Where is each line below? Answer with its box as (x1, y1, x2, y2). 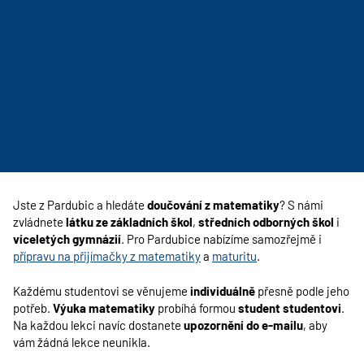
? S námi (279, 197, 323, 212)
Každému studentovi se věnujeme (13, 284, 190, 298)
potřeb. (13, 301, 53, 315)
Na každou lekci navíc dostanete (13, 318, 184, 332)
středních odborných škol (198, 214, 334, 229)
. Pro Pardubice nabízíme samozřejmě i (121, 232, 322, 246)
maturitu (212, 249, 257, 263)
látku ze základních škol (66, 214, 193, 229)
